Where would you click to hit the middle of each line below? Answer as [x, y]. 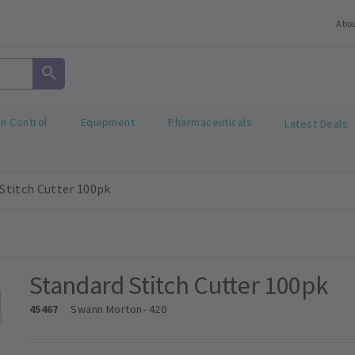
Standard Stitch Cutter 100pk [179, 285]
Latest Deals [317, 123]
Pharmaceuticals [210, 122]
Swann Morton [107, 309]
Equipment [108, 122]
